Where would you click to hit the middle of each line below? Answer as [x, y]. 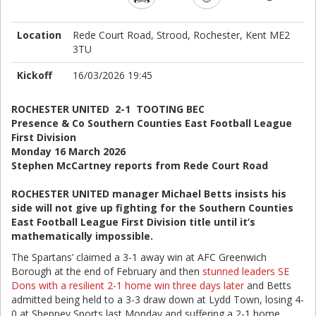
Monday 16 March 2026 [68, 151]
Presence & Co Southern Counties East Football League [152, 123]
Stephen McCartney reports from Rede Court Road [140, 165]
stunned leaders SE [246, 271]
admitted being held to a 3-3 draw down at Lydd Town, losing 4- [158, 299]
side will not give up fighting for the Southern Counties [152, 208]
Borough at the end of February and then [107, 271]
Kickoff [35, 75]
